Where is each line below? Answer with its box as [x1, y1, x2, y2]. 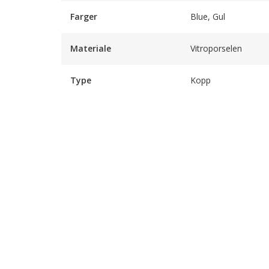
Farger [70, 11, 97, 22]
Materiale [70, 43, 111, 54]
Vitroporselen [190, 43, 242, 54]
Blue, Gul [190, 11, 225, 22]
